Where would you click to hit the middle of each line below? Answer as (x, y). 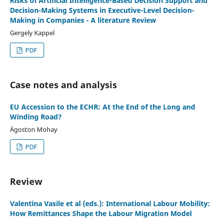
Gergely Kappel (32, 33)
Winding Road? (36, 116)
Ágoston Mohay (33, 129)
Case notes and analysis (63, 84)
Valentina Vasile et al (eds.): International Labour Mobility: (110, 203)
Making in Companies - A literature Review (83, 20)
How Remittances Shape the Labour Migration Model (101, 213)
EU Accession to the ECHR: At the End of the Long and (102, 107)
